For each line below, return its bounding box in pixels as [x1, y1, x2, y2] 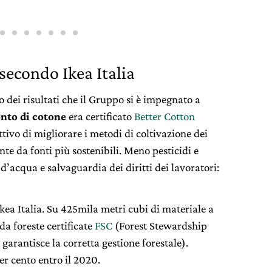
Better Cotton [134, 109, 195, 123]
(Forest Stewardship [112, 219, 207, 232]
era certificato [66, 109, 134, 123]
